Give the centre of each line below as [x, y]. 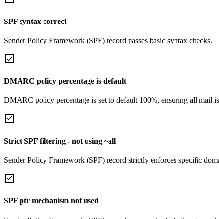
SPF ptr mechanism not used [51, 201]
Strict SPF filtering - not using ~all [60, 141]
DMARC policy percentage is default [65, 81]
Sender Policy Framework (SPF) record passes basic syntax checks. [108, 40]
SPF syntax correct [35, 21]
